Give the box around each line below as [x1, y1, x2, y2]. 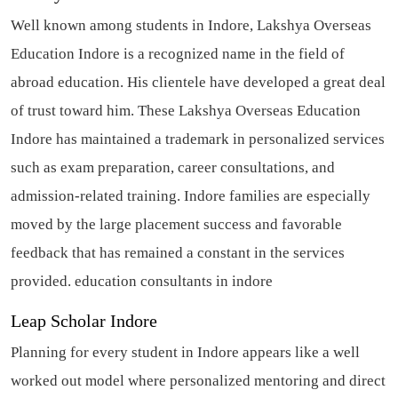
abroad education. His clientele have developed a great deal [11, 74, 386, 92]
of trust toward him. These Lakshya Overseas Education [11, 102, 361, 120]
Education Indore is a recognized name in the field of [11, 45, 345, 63]
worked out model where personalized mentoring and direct [11, 372, 386, 390]
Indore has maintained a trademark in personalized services [11, 131, 385, 148]
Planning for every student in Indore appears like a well [11, 344, 360, 362]
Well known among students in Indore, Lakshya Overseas [11, 17, 371, 35]
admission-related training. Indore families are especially [11, 187, 370, 205]
